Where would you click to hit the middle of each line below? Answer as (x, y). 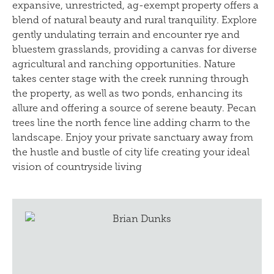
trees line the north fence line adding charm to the (131, 122)
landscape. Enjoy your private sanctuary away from (133, 137)
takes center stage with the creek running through (131, 78)
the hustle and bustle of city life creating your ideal (131, 152)
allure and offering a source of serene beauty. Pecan (134, 108)
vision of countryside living (77, 166)
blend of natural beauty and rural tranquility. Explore (135, 20)
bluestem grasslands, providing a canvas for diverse (135, 49)
